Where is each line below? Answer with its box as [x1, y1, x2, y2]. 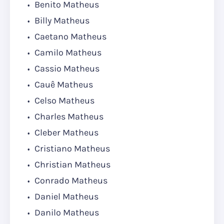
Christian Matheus [32, 159, 110, 170]
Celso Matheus [32, 95, 94, 106]
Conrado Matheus [32, 175, 107, 186]
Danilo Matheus [32, 207, 99, 218]
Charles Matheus [32, 111, 103, 122]
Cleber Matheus [32, 127, 98, 138]
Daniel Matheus [32, 191, 98, 202]
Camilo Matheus [32, 47, 101, 58]
